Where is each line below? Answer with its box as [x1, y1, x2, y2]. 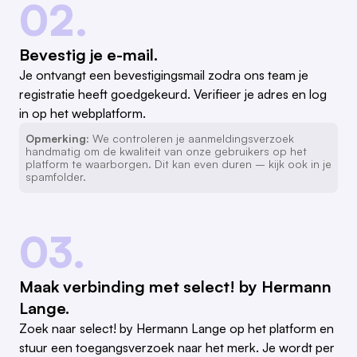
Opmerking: [25, 131, 89, 146]
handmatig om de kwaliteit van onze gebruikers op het [25, 144, 307, 159]
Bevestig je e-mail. [19, 45, 158, 65]
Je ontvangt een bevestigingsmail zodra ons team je [19, 67, 308, 84]
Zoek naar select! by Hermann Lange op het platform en [19, 320, 334, 337]
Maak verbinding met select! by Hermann [19, 277, 331, 297]
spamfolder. [25, 170, 86, 184]
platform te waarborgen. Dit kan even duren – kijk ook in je [25, 157, 331, 171]
